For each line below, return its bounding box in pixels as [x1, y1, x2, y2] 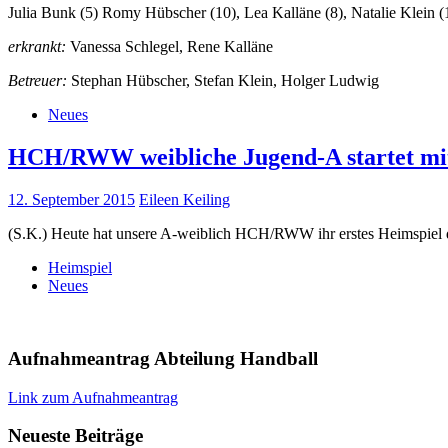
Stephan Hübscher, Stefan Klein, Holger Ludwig [67, 72, 379, 90]
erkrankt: [8, 38, 66, 56]
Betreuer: [8, 72, 67, 90]
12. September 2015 [8, 191, 135, 209]
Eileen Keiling [139, 191, 230, 209]
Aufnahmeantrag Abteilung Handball [8, 347, 318, 369]
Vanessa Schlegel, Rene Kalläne [66, 38, 273, 56]
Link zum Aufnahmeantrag [8, 388, 178, 406]
